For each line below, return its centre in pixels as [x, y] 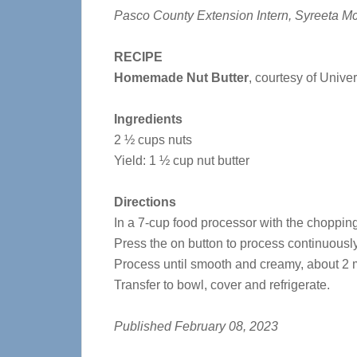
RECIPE [138, 57]
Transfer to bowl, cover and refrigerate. [222, 285]
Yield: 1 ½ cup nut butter [182, 161]
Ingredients [148, 119]
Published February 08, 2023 [196, 326]
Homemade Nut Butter [181, 78]
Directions [145, 202]
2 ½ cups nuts [153, 140]
